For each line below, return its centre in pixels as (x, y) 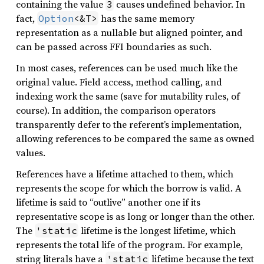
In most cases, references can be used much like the (127, 68)
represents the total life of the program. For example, (129, 245)
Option (56, 18)
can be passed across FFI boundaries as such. (114, 47)
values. (31, 153)
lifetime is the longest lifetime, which (157, 230)
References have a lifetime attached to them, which (125, 174)
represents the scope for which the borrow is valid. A (129, 188)
